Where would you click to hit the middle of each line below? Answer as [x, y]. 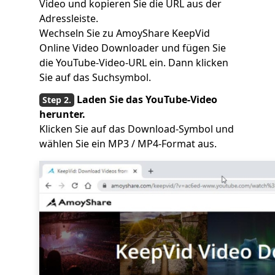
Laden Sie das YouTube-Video [147, 99]
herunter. [62, 114]
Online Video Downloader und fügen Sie [133, 48]
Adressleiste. [69, 18]
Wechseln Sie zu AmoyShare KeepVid [125, 33]
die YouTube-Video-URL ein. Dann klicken [134, 63]
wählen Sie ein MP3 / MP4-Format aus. [128, 144]
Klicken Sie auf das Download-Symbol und [137, 129]
